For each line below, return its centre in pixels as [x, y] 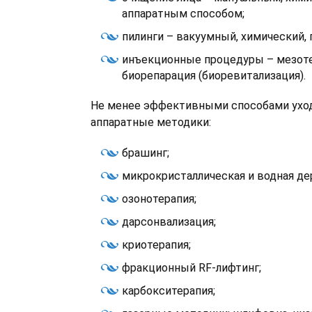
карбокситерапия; [169, 291]
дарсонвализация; [169, 222]
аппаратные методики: [151, 122]
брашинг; [146, 153]
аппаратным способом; [183, 14]
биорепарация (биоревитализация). [214, 76]
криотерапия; [156, 245]
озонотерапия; [159, 199]
